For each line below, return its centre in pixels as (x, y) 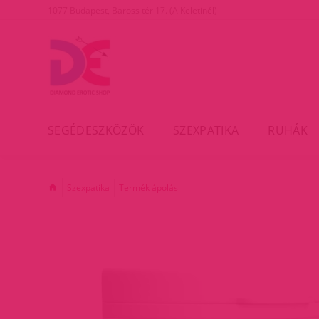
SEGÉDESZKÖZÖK (96, 130)
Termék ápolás (148, 187)
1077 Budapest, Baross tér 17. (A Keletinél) (132, 10)
